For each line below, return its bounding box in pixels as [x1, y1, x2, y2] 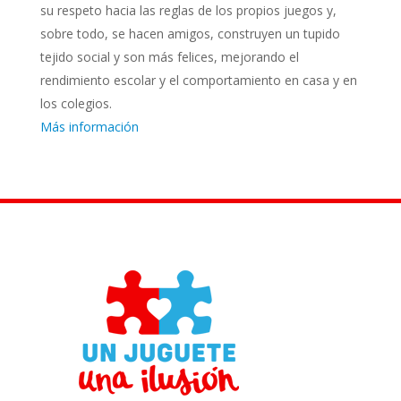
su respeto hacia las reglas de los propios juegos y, [39, 2, 337, 19]
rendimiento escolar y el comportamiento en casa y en [39, 72, 357, 89]
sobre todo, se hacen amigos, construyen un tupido [39, 25, 340, 42]
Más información [39, 118, 139, 135]
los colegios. [39, 95, 112, 112]
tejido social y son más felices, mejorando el [39, 48, 299, 65]
